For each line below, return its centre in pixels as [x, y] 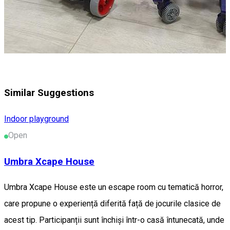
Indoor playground [36, 119]
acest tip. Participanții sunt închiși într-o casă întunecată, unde [114, 220]
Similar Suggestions [49, 93]
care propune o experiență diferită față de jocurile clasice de [112, 204]
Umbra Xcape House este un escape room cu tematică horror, [114, 187]
